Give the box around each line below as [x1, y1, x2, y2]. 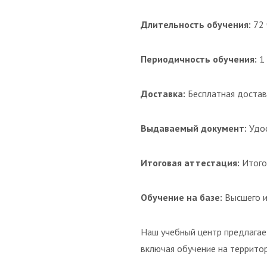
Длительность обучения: [141, 18, 251, 30]
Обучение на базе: [141, 191, 222, 203]
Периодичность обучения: [141, 53, 257, 65]
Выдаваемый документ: [141, 122, 247, 134]
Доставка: [141, 88, 185, 100]
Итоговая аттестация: [141, 157, 240, 169]
